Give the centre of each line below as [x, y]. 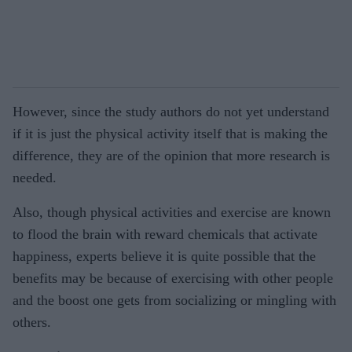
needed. [35, 177]
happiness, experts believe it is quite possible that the [164, 256]
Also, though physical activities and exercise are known [172, 212]
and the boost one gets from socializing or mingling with [174, 300]
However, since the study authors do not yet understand [171, 111]
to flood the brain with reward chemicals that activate [165, 234]
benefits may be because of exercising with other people [173, 278]
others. [32, 322]
